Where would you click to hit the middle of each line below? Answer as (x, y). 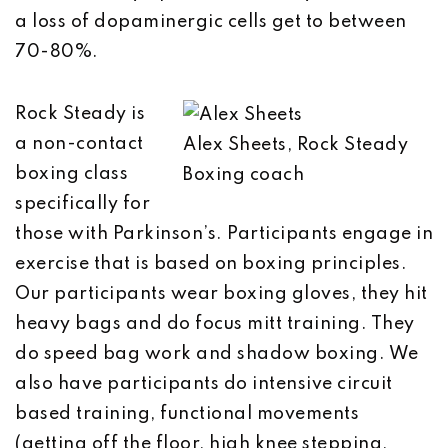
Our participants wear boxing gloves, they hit (221, 294)
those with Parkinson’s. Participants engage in (224, 234)
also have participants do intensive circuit (204, 384)
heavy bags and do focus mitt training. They (215, 324)
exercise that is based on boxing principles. (211, 264)
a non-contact (79, 144)
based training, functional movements (187, 414)
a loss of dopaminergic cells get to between (211, 22)
